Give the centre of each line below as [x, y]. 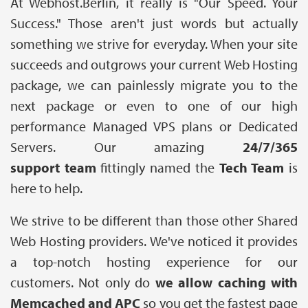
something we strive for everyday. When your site [154, 44]
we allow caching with [224, 283]
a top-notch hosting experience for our [154, 262]
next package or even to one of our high [154, 106]
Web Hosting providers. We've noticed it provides [154, 241]
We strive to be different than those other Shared [154, 221]
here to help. [46, 188]
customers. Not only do [80, 283]
